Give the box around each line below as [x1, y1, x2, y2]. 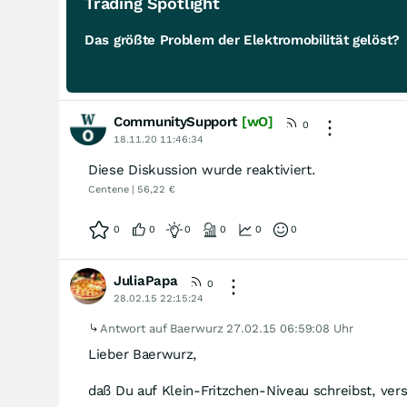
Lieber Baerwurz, [88, 346, 198, 362]
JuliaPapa [114, 273, 178, 289]
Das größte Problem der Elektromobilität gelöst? [84, 32, 400, 48]
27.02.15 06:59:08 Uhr [226, 322, 353, 335]
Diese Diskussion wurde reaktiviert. [88, 162, 316, 178]
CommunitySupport [114, 114, 238, 130]
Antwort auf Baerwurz [100, 322, 227, 335]
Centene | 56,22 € [88, 184, 175, 195]
